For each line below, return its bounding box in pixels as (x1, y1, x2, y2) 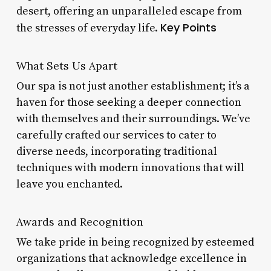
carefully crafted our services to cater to (16, 128, 217, 142)
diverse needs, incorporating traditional (16, 144, 217, 158)
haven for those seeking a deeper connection (16, 95, 241, 109)
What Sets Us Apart (16, 58, 117, 73)
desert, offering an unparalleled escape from (16, 4, 242, 18)
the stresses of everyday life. (16, 21, 160, 35)
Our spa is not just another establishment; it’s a (16, 79, 250, 93)
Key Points (160, 19, 217, 35)
